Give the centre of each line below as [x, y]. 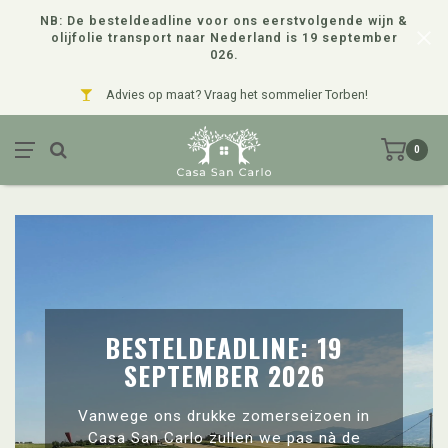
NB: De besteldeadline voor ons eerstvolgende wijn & [224, 20]
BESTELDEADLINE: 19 [224, 347]
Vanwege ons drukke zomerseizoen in [224, 416]
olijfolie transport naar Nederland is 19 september [224, 37]
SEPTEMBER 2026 [224, 375]
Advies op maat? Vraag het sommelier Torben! [235, 94]
